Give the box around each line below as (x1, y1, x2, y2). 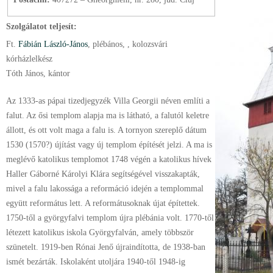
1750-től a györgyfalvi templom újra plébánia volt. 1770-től (6, 213, 214, 222)
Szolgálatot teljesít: (6, 21, 77, 31)
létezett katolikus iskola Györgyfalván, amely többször (6, 227, 194, 237)
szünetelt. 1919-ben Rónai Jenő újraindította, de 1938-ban (6, 242, 205, 252)
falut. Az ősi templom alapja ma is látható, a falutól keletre (6, 110, 209, 120)
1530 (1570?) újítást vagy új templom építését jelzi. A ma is (6, 140, 212, 149)
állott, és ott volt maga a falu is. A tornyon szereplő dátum (6, 125, 207, 135)
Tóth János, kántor (6, 68, 70, 78)
